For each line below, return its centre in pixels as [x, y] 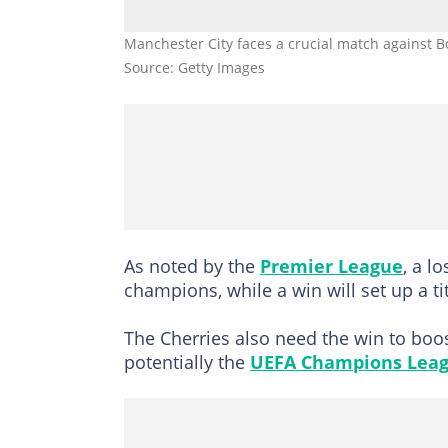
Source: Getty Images [194, 67]
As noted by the [192, 265]
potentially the [187, 361]
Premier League [331, 265]
